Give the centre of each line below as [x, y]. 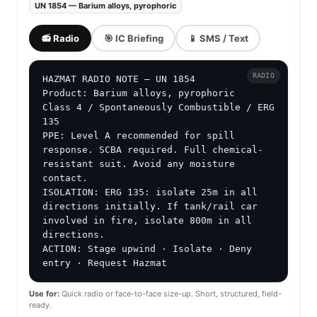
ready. [40, 305]
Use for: [44, 294]
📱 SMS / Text [218, 38]
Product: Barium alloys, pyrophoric [139, 93]
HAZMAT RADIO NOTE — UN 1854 [119, 79]
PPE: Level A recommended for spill [139, 136]
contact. [65, 178]
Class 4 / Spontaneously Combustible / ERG [158, 108]
